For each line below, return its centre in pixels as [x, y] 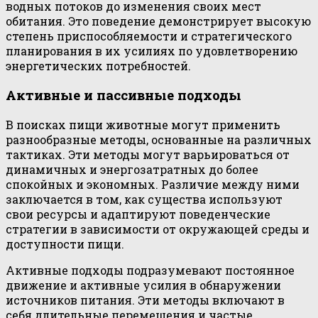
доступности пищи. [65, 244]
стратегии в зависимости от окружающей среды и [158, 229]
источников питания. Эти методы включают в [145, 300]
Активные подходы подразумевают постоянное [150, 270]
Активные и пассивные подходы [124, 95]
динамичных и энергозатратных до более [132, 170]
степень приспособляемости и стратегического [149, 35]
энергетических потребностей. [98, 65]
